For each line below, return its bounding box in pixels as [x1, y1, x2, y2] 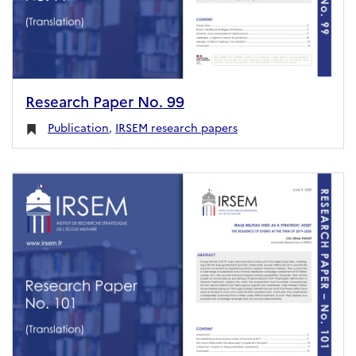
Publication [48, 118, 109, 135]
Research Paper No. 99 [25, 90, 184, 111]
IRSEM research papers [115, 118, 238, 135]
